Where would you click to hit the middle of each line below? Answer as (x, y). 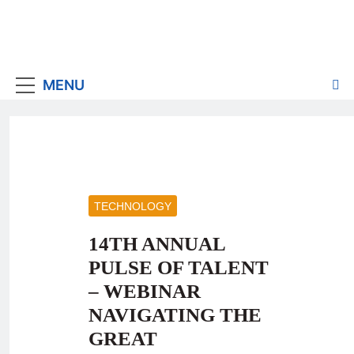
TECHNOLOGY (133, 206)
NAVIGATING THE (175, 314)
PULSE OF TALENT (179, 267)
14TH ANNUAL (157, 243)
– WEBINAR (145, 291)
